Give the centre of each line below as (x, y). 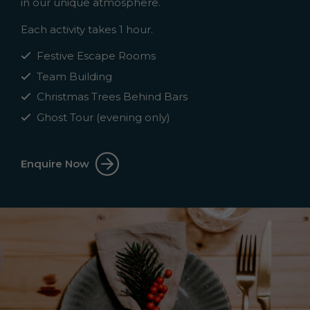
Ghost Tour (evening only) (103, 117)
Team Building (74, 76)
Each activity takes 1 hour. (87, 30)
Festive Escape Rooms (96, 56)
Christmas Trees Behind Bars (112, 97)
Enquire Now (55, 164)
